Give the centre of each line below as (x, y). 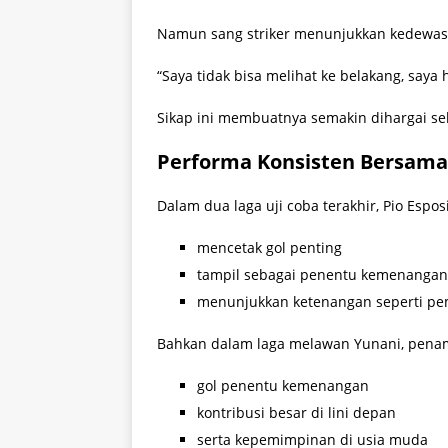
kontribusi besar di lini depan (296, 413)
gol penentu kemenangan (283, 386)
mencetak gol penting (269, 248)
